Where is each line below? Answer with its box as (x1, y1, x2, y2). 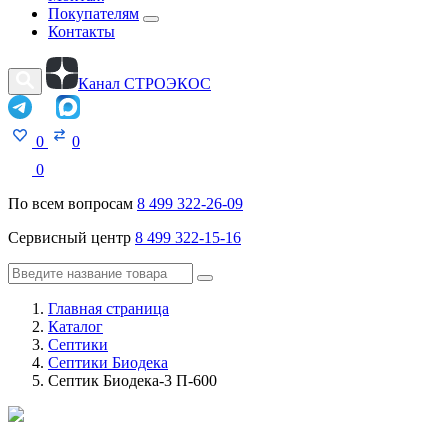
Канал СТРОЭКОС (78, 75, 211, 92)
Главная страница (48, 300, 169, 317)
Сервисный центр (8, 229, 135, 246)
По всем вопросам (8, 195, 137, 212)
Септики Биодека (48, 354, 168, 371)
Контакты (48, 23, 115, 40)
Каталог (48, 318, 103, 335)
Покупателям (48, 5, 139, 22)
